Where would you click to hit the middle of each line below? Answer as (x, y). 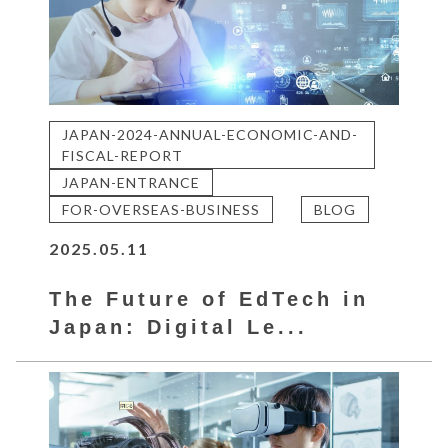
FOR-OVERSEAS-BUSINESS (161, 209)
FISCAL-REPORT (123, 155)
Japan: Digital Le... (179, 326)
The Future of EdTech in (209, 298)
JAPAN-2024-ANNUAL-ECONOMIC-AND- (210, 134)
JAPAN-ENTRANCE (131, 182)
